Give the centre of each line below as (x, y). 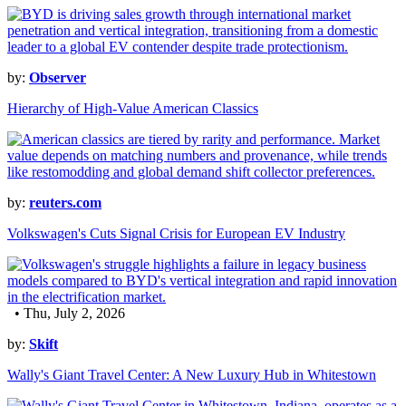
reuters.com (65, 203)
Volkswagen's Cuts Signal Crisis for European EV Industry (176, 234)
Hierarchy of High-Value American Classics (133, 109)
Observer (58, 78)
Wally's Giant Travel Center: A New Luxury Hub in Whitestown (192, 375)
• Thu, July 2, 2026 (66, 314)
